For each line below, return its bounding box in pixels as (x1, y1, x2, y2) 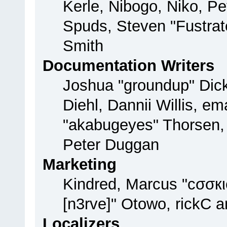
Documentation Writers (43, 57, 215, 75)
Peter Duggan (63, 136, 160, 154)
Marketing (43, 156, 117, 174)
